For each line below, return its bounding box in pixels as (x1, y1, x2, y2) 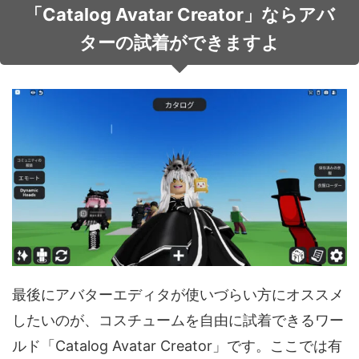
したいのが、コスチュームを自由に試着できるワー (12, 312, 344, 329)
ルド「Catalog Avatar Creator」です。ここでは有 (12, 337, 342, 355)
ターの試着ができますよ (79, 31, 280, 53)
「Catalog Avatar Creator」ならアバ (24, 3, 335, 25)
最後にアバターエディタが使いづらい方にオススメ (12, 286, 344, 304)
